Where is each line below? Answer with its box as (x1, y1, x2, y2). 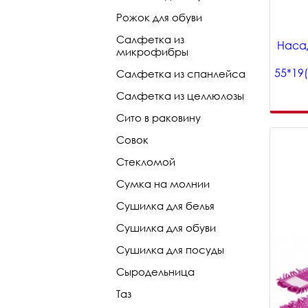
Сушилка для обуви (116, 221, 216, 234)
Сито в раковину (116, 111, 201, 124)
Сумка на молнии (116, 177, 210, 190)
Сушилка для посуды (116, 243, 224, 256)
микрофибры (116, 45, 188, 58)
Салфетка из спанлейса (116, 67, 245, 80)
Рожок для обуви (116, 11, 202, 23)
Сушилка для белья (116, 199, 214, 212)
